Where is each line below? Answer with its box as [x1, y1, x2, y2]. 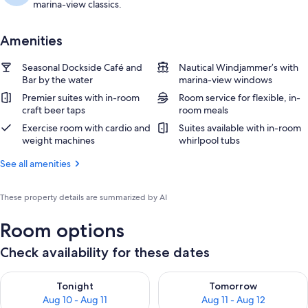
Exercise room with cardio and [22, 122, 151, 134]
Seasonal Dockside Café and [22, 61, 142, 74]
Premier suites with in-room [22, 91, 140, 104]
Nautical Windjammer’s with [179, 61, 298, 74]
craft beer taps [22, 104, 85, 116]
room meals [179, 104, 228, 116]
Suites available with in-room [179, 122, 301, 134]
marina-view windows [179, 74, 272, 86]
